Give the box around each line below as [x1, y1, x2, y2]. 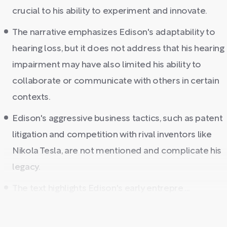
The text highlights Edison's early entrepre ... [12, 184, 191, 193]
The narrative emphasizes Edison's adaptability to [12, 28, 215, 37]
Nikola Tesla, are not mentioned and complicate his [12, 147, 222, 156]
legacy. [12, 163, 41, 172]
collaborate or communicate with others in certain [12, 77, 219, 86]
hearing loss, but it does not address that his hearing [12, 45, 224, 53]
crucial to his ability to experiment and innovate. [12, 7, 208, 16]
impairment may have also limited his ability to [12, 61, 202, 69]
